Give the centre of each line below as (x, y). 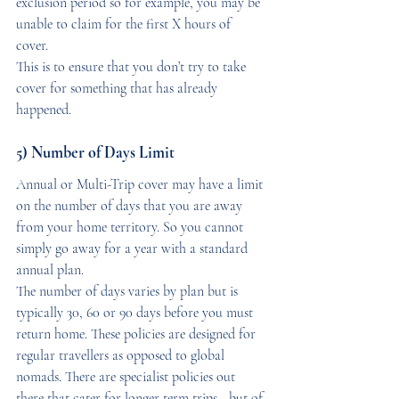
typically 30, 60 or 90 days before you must (136, 312)
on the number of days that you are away (131, 205)
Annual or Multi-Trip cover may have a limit (141, 184)
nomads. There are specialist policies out (127, 376)
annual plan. (52, 269)
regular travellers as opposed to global (122, 355)
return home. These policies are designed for (138, 334)
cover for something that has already (118, 88)
